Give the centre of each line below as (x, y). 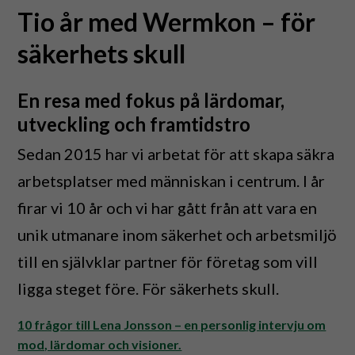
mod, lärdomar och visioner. (100, 344)
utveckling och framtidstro (134, 124)
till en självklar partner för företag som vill (168, 261)
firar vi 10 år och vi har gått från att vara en (168, 208)
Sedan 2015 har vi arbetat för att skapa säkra (176, 154)
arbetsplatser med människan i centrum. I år (172, 181)
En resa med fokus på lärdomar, (151, 100)
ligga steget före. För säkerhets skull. (149, 288)
